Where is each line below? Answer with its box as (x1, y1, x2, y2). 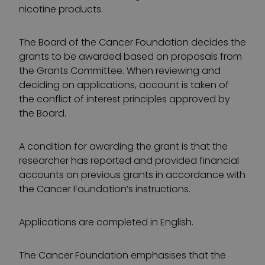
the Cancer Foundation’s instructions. (19, 182, 190, 196)
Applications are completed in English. (19, 215, 193, 229)
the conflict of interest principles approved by (19, 92, 230, 106)
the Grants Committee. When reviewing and (19, 64, 221, 77)
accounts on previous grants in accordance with (19, 168, 245, 182)
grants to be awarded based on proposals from (19, 50, 242, 63)
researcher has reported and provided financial (19, 154, 239, 167)
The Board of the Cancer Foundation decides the (19, 35, 246, 49)
